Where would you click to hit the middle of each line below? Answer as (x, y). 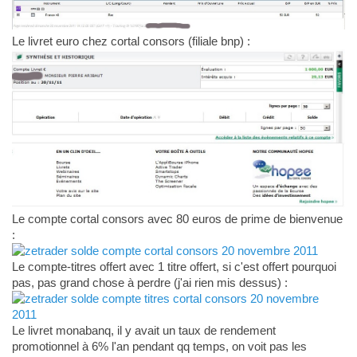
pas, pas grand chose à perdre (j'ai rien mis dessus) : (149, 282)
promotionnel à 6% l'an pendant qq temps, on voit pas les (159, 346)
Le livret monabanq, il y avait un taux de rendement (143, 330)
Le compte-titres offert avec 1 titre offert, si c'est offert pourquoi (174, 266)
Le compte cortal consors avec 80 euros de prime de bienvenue (177, 218)
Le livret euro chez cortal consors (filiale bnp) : (131, 41)
